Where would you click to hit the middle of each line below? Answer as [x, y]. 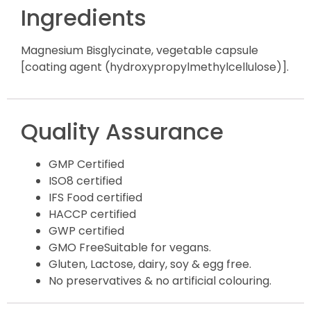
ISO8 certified [85, 181]
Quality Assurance [122, 132]
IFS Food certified [95, 198]
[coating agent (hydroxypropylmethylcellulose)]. [155, 67]
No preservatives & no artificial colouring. [160, 281]
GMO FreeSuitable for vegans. [130, 248]
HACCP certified [92, 215]
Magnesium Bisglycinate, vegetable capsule [140, 50]
